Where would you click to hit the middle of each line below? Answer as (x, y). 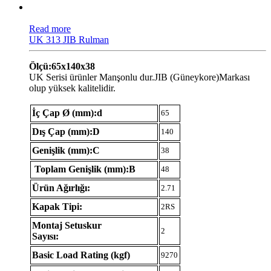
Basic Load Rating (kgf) (81, 255)
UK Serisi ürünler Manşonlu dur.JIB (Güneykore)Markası (139, 77)
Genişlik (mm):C (66, 150)
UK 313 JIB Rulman (69, 39)
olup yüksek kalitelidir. (72, 88)
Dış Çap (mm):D (66, 131)
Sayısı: (45, 236)
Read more (50, 28)
